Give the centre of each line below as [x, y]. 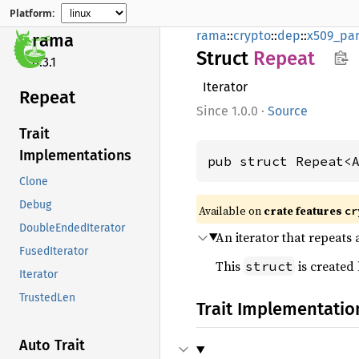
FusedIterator [54, 252]
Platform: [32, 13]
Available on [231, 211]
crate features [304, 211]
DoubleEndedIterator [72, 228]
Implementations [75, 156]
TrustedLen [47, 298]
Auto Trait [52, 346]
